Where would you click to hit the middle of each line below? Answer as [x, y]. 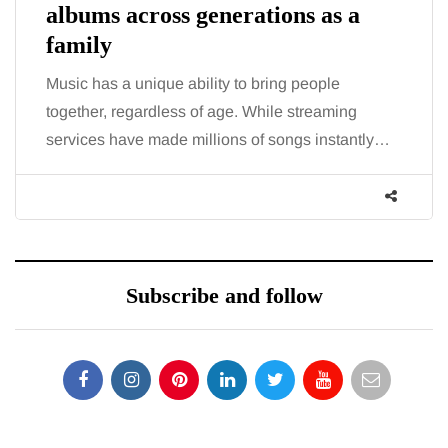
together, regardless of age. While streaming [201, 112]
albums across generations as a [203, 15]
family [79, 45]
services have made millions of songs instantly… [218, 140]
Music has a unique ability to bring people [193, 84]
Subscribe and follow [224, 296]
